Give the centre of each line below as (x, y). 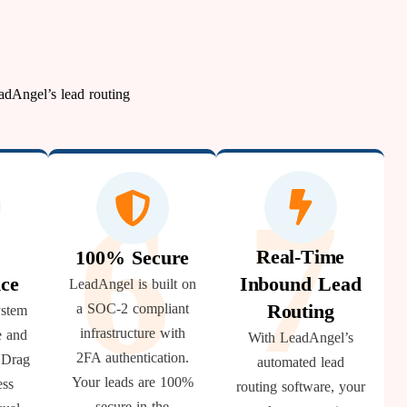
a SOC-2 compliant (132, 308)
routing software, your (300, 387)
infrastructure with (132, 333)
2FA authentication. (132, 357)
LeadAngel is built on (132, 284)
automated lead (300, 362)
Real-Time (300, 257)
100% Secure (133, 258)
